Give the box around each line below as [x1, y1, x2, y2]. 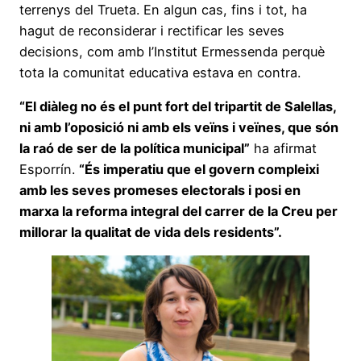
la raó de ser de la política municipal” [19, 139, 250, 156]
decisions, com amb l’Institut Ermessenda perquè [19, 43, 325, 60]
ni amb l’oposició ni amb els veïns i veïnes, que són [19, 118, 338, 135]
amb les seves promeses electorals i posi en [19, 181, 301, 198]
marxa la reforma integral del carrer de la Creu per [19, 202, 338, 219]
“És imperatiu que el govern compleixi [79, 160, 319, 177]
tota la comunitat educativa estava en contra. [19, 64, 301, 81]
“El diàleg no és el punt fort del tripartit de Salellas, [19, 98, 336, 114]
